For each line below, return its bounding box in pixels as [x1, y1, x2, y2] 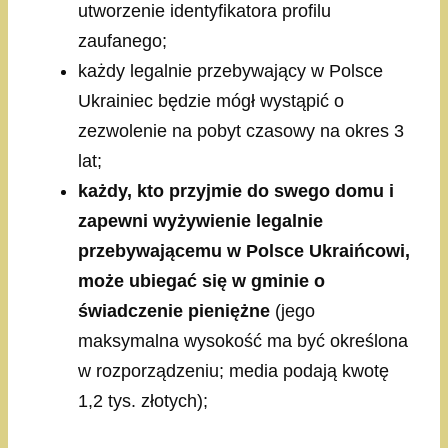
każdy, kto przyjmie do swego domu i [78, 181, 394, 202]
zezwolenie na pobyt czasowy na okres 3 [78, 121, 404, 142]
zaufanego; [78, 31, 167, 52]
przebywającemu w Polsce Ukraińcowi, [78, 241, 410, 262]
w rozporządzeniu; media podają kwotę [78, 361, 389, 382]
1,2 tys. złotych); [78, 391, 208, 412]
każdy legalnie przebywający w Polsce [78, 61, 383, 82]
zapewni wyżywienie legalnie [78, 211, 323, 232]
